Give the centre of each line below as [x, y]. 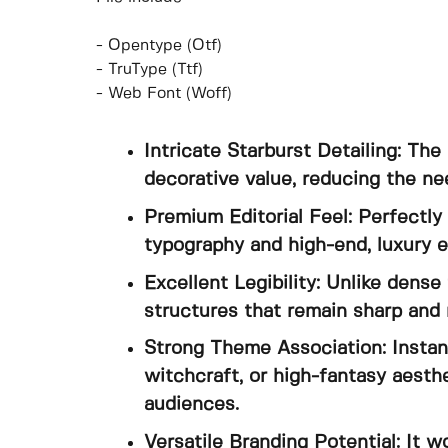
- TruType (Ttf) [149, 70]
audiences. [191, 405]
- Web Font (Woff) [164, 94]
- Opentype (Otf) [159, 46]
